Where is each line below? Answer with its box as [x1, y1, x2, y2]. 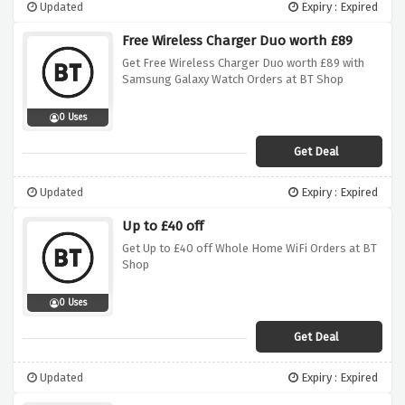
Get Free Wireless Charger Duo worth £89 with [122, 56, 364, 71]
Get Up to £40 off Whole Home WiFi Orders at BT [122, 241, 377, 256]
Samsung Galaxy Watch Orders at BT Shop [122, 72, 344, 87]
